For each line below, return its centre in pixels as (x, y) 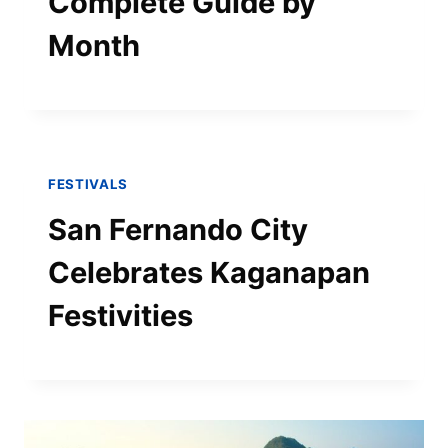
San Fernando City (178, 229)
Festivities (120, 315)
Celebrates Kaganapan (209, 272)
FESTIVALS (88, 183)
